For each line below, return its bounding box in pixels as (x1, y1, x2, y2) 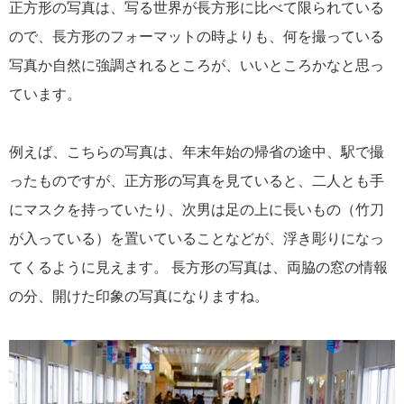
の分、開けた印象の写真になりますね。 (9, 288, 269, 304)
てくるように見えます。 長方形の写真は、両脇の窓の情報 (9, 259, 388, 275)
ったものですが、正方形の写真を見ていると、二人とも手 (9, 172, 384, 188)
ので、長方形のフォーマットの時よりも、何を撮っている (9, 28, 384, 44)
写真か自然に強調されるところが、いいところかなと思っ (9, 57, 384, 73)
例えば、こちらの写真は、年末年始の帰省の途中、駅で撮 (9, 143, 384, 160)
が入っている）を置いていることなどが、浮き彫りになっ (9, 230, 384, 246)
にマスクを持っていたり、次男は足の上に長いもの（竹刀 (9, 201, 384, 217)
